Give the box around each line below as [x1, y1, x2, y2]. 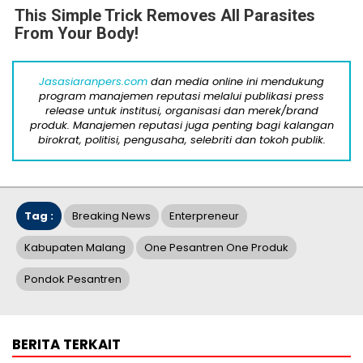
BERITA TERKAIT [12, 335, 121, 355]
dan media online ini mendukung [147, 74, 324, 90]
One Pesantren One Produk [144, 240, 288, 256]
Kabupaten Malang [24, 240, 126, 256]
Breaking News [72, 208, 151, 224]
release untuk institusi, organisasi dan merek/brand [45, 103, 318, 119]
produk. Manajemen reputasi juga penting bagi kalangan [29, 117, 334, 134]
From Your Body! [15, 23, 139, 44]
